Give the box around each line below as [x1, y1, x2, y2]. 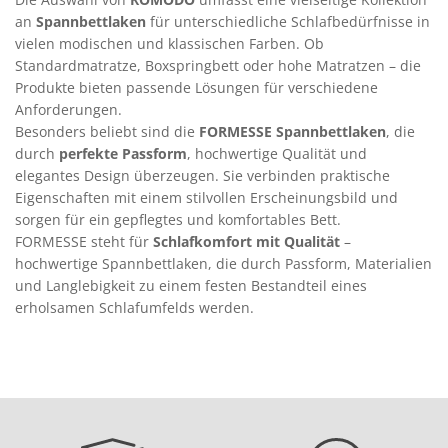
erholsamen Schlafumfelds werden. [15, 298, 254, 317]
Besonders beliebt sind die [15, 122, 199, 141]
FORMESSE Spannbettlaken [199, 122, 386, 141]
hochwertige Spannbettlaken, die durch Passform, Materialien [15, 254, 432, 273]
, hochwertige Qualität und [187, 144, 367, 163]
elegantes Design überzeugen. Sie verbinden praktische [15, 166, 390, 185]
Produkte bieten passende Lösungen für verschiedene [15, 78, 378, 97]
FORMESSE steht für [15, 232, 153, 251]
